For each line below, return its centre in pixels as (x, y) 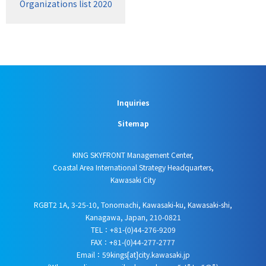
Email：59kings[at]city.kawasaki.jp (133, 254)
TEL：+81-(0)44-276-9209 (133, 229)
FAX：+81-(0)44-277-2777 (133, 242)
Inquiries (133, 102)
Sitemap (133, 123)
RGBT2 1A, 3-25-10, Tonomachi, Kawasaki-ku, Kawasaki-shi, (133, 204)
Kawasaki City (133, 179)
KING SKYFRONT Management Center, (133, 154)
